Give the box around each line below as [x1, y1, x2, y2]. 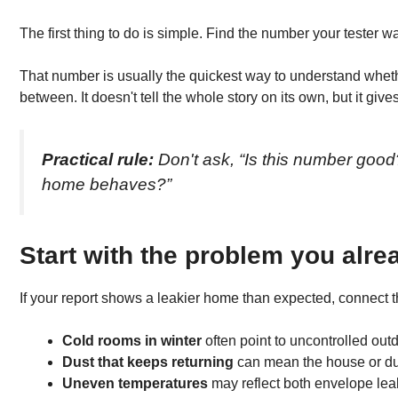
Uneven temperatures [62, 375, 208, 391]
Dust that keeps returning [62, 354, 234, 370]
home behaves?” [42, 175, 171, 194]
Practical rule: [42, 150, 154, 169]
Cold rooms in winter [62, 332, 202, 348]
